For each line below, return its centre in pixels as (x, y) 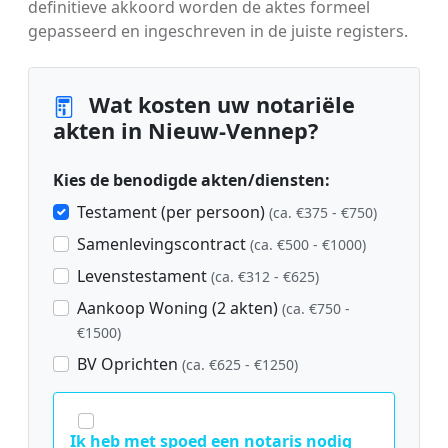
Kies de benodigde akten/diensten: (191, 180)
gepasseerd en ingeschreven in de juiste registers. (218, 31)
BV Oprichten (129, 364)
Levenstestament (144, 276)
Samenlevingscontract (163, 244)
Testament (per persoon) (173, 212)
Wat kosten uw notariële (219, 105)
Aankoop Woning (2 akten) (179, 308)
